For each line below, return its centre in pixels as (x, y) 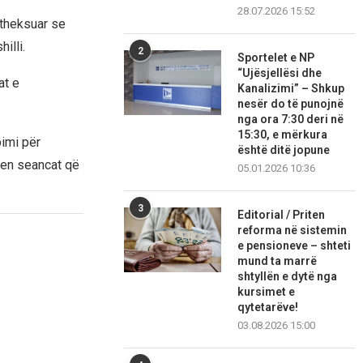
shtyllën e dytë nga (288, 277)
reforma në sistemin (293, 231)
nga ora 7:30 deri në (291, 120)
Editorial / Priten (282, 215)
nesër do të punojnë (291, 104)
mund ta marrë (278, 261)
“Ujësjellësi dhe (280, 73)
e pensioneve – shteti (295, 246)
